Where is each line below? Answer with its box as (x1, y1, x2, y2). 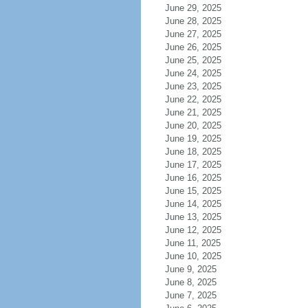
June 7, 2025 (164, 290, 217, 300)
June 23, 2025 (164, 81, 221, 91)
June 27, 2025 (164, 29, 221, 39)
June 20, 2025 (164, 120, 221, 131)
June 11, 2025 (164, 238, 221, 248)
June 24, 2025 (164, 68, 221, 78)
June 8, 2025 (164, 277, 217, 287)
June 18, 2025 (164, 146, 221, 157)
